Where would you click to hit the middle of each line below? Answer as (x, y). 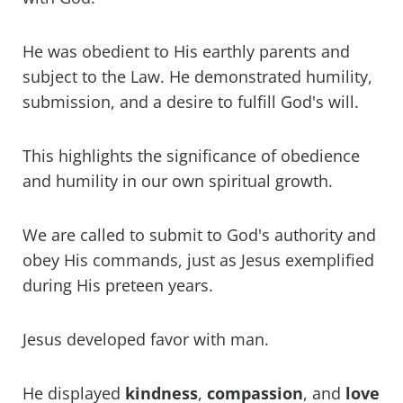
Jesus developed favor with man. (146, 340)
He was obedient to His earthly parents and (186, 52)
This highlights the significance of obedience (191, 156)
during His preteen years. (118, 286)
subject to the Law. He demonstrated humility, (197, 77)
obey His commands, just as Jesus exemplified (198, 260)
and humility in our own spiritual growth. (180, 181)
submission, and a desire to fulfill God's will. (193, 102)
